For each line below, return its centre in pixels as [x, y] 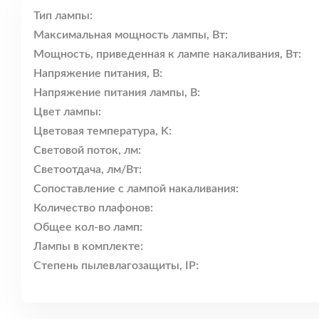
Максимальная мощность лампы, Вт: [131, 35]
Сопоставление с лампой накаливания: [136, 189]
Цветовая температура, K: [103, 131]
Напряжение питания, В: [98, 74]
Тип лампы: [63, 16]
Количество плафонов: [93, 208]
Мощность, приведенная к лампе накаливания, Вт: [167, 54]
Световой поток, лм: [87, 151]
